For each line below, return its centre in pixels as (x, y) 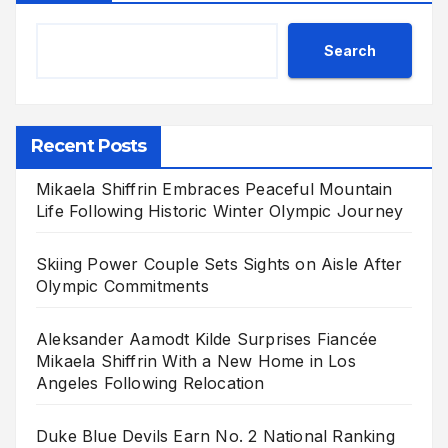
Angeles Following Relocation (150, 383)
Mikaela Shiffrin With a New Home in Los (196, 361)
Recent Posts (89, 146)
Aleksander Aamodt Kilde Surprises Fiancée (207, 339)
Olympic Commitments (122, 286)
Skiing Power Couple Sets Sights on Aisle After (219, 264)
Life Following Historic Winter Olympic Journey (220, 211)
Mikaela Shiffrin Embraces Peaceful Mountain (214, 189)
